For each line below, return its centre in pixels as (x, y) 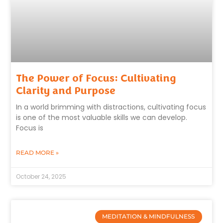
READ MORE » (38, 153)
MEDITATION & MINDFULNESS (149, 217)
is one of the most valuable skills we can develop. (102, 118)
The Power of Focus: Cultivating (96, 78)
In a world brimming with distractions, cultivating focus (111, 107)
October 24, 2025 (41, 177)
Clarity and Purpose (66, 91)
